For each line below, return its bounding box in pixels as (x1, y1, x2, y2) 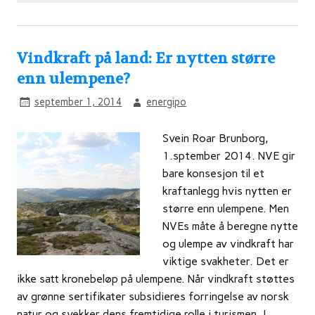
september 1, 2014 (34, 95, 122, 108)
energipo (146, 95, 187, 108)
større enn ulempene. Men (162, 202, 289, 216)
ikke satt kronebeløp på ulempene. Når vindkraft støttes (17, 272, 295, 286)
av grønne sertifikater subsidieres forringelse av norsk (17, 290, 289, 304)
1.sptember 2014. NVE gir (162, 149, 295, 163)
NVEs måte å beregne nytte (162, 219, 298, 233)
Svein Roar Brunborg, (162, 131, 269, 146)
